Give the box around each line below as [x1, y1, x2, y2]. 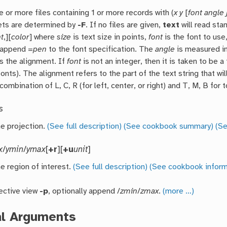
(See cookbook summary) [124, 122, 214, 131]
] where [29, 33, 57, 42]
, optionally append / [48, 187, 121, 196]
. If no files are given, [86, 21, 163, 30]
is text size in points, [71, 33, 149, 42]
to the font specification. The [47, 45, 156, 54]
